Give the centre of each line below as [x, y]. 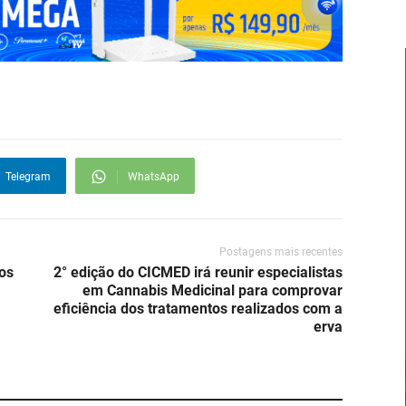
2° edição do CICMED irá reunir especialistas [198, 272]
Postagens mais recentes [281, 251]
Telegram [28, 176]
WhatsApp [154, 176]
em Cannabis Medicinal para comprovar [213, 290]
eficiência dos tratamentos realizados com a [198, 308]
